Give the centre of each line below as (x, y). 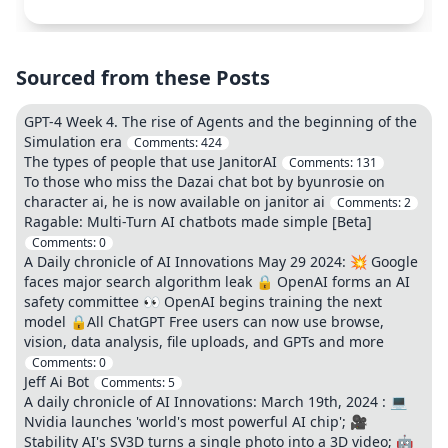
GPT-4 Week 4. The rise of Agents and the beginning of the (220, 121)
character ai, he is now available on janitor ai (174, 201)
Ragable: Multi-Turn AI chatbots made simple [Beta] (198, 221)
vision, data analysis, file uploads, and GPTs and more (204, 341)
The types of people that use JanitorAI (150, 161)
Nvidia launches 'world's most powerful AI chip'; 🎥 (195, 421)
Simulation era (73, 141)
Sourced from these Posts (143, 77)
